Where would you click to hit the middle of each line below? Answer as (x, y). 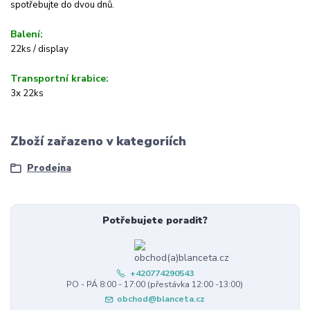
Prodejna (49, 168)
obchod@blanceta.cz (161, 299)
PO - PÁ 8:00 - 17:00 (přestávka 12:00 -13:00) (155, 285)
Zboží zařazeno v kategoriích (98, 142)
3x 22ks (27, 94)
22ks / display (39, 49)
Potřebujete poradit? (155, 221)
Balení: (27, 35)
